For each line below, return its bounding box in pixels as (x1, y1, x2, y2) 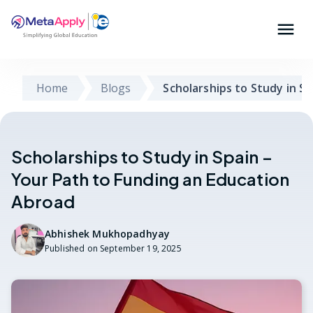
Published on (45, 242, 98, 254)
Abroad (11, 190, 75, 212)
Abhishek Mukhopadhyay (45, 226, 170, 240)
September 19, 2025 (99, 242, 182, 254)
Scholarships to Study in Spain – (11, 145, 272, 167)
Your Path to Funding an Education (11, 168, 289, 189)
